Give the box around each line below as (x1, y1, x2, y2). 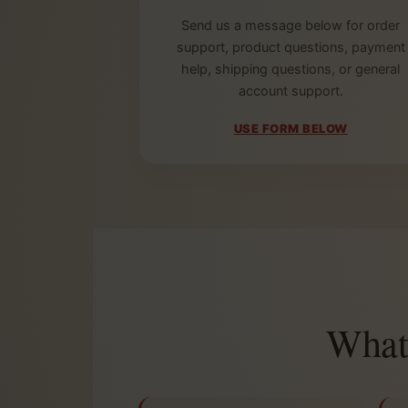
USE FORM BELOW (233, 121, 348, 137)
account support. (238, 83, 343, 100)
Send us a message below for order (181, 17, 401, 35)
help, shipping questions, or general (181, 61, 401, 78)
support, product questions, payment (176, 39, 405, 56)
